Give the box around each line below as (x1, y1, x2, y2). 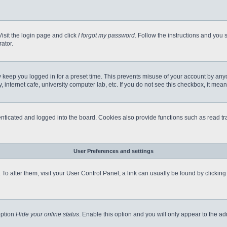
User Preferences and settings (73, 148, 154, 154)
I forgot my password (78, 32, 135, 39)
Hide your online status (16, 211, 79, 218)
